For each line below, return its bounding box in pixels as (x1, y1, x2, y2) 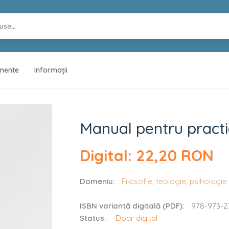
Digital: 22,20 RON (80, 146, 214, 165)
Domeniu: (80, 176, 114, 186)
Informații (34, 65, 67, 75)
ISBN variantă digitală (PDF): (80, 201, 184, 211)
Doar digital (116, 213, 157, 223)
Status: (80, 213, 106, 223)
